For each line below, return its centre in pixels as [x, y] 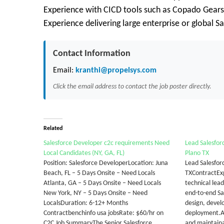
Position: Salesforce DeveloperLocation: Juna [106, 163]
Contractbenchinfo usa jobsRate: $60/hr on [103, 213]
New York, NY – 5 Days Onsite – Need [95, 193]
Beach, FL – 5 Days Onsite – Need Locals [101, 173]
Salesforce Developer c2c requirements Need [106, 143]
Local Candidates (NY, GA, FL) [84, 153]
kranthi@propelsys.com [115, 70]
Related [53, 128]
